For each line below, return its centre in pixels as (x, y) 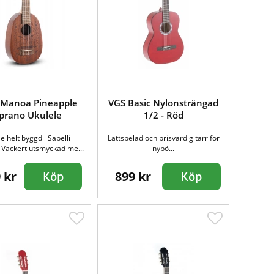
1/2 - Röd (163, 115)
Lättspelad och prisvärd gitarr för (163, 138)
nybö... (164, 148)
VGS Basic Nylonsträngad (164, 102)
